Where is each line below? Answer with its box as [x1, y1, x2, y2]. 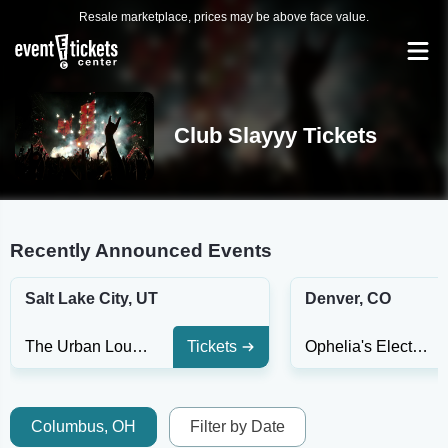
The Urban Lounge [132, 338, 148, 355]
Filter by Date [190, 418, 285, 435]
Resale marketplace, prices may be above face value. [79, 10, 369, 24]
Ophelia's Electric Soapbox [412, 338, 428, 355]
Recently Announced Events [10, 240, 272, 261]
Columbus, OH [31, 418, 136, 435]
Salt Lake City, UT [25, 290, 158, 307]
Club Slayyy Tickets [173, 123, 377, 148]
